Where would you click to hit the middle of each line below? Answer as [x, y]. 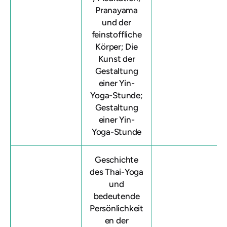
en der [117, 220]
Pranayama [117, 10]
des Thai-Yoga [117, 172]
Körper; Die [117, 47]
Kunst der [117, 59]
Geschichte [117, 160]
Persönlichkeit [117, 208]
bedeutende [117, 196]
